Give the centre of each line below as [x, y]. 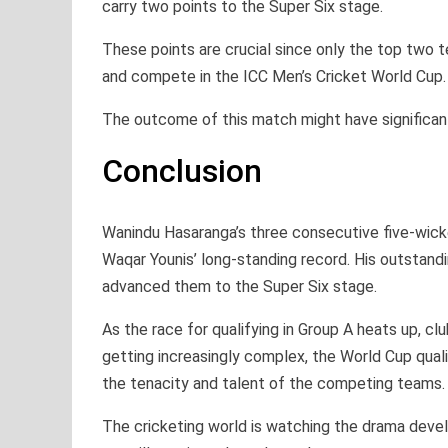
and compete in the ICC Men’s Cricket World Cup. [274, 76]
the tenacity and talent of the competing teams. [273, 383]
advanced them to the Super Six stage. [239, 286]
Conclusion [182, 170]
